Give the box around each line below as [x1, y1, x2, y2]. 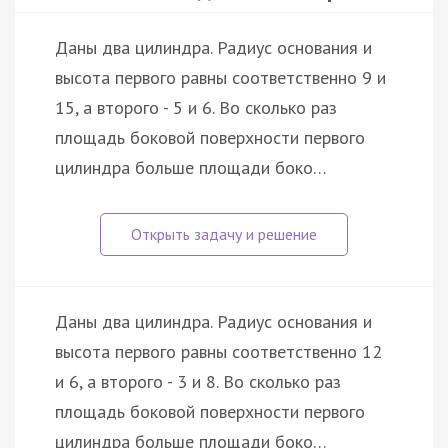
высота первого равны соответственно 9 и [55, 65, 386, 89]
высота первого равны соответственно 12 [55, 339, 382, 363]
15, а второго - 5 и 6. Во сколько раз [55, 95, 337, 119]
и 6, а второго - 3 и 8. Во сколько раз [55, 369, 341, 393]
